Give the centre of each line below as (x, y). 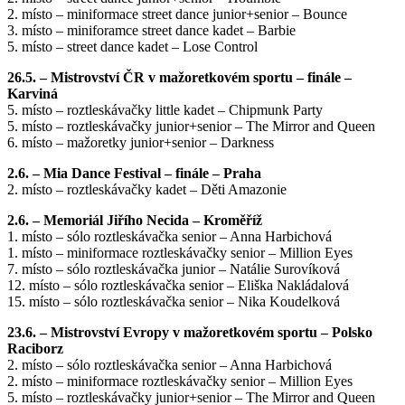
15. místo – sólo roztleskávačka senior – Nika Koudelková (174, 302)
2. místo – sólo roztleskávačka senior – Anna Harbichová (170, 365)
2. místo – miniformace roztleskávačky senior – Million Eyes (180, 381)
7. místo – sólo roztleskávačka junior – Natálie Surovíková (174, 269)
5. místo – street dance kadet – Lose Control (132, 47)
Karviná (33, 94)
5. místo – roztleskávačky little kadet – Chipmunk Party (165, 110)
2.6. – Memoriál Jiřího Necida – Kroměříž (135, 221)
